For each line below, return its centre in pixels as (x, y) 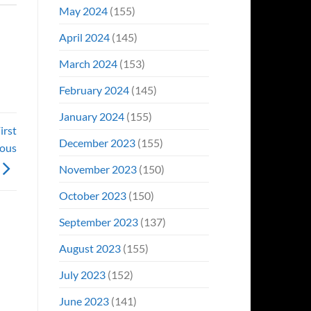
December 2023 (97, 142)
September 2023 (98, 221)
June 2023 (84, 301)
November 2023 (98, 169)
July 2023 (82, 274)
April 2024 (84, 37)
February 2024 (94, 90)
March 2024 (88, 63)
